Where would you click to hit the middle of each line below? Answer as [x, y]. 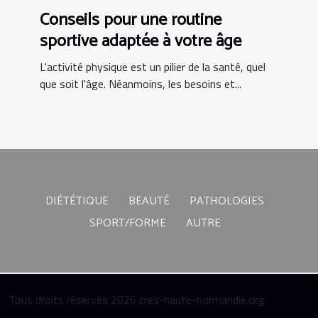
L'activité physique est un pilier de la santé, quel [153, 66]
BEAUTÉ [149, 201]
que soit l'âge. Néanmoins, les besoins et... [141, 83]
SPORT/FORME [127, 223]
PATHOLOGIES [227, 201]
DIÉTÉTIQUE [77, 201]
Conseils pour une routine [131, 20]
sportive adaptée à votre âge [141, 41]
